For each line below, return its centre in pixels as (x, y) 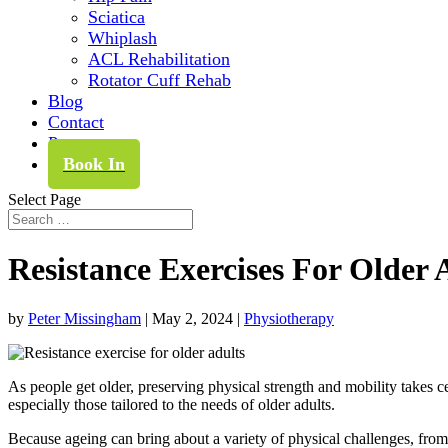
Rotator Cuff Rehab (159, 80)
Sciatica (116, 17)
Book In (94, 164)
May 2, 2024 (192, 318)
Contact (76, 122)
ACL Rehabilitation (159, 59)
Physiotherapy (289, 318)
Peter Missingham (84, 318)
